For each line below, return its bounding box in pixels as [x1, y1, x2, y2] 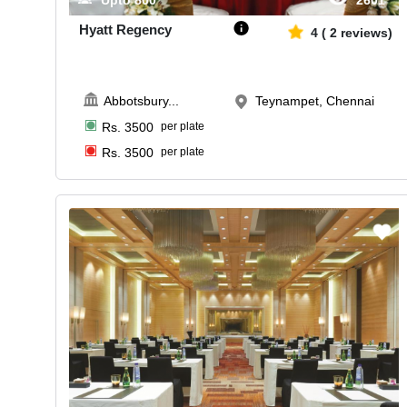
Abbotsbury [104, 94, 169, 109]
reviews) [340, 25, 392, 41]
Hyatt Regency [78, 22, 172, 38]
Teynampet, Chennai [254, 94, 374, 109]
